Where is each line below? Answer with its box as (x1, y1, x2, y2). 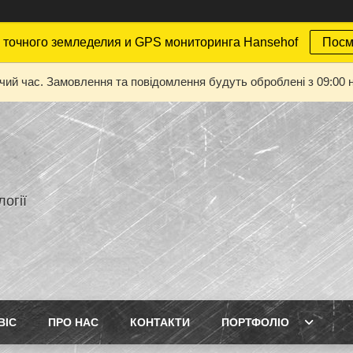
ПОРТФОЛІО (221, 316, 289, 329)
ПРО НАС (48, 316, 98, 329)
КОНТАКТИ (130, 316, 190, 329)
